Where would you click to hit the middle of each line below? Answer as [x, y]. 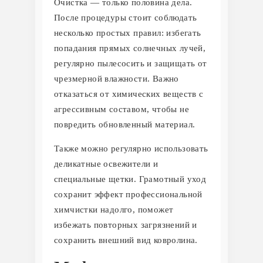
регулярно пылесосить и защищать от [131, 64]
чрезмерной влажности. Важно [117, 79]
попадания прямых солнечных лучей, [130, 48]
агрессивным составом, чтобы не [122, 109]
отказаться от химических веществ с [129, 94]
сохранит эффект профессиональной [128, 195]
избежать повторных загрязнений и [126, 225]
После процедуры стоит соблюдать [126, 18]
